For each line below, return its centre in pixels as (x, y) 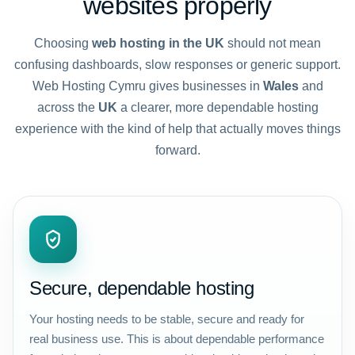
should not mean (273, 43)
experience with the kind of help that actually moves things (177, 129)
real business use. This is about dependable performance (177, 339)
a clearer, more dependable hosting (218, 107)
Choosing (63, 43)
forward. (177, 150)
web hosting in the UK (158, 43)
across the (67, 107)
